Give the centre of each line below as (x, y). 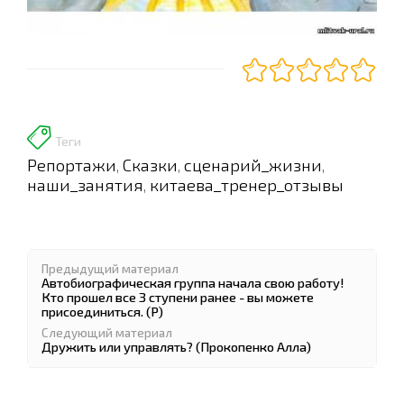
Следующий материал (107, 333)
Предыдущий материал (110, 269)
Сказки (150, 165)
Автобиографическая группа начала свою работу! (193, 283)
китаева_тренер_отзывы (247, 185)
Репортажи (72, 165)
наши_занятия (85, 185)
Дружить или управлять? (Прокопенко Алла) (176, 347)
